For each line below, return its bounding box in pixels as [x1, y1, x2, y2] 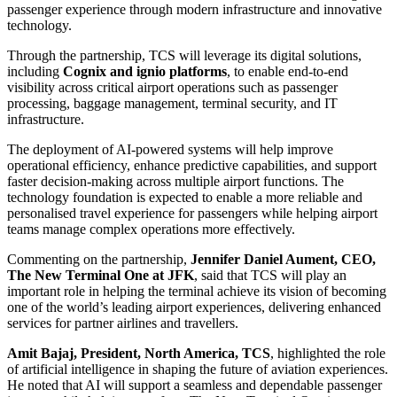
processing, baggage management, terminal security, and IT [7, 95, 338, 111]
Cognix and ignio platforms [63, 63, 227, 79]
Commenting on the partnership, [7, 251, 191, 267]
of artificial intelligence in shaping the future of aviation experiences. [7, 361, 388, 377]
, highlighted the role [270, 345, 385, 361]
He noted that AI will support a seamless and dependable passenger [7, 377, 382, 393]
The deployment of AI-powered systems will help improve [7, 141, 333, 157]
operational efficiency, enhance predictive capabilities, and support [7, 157, 377, 173]
